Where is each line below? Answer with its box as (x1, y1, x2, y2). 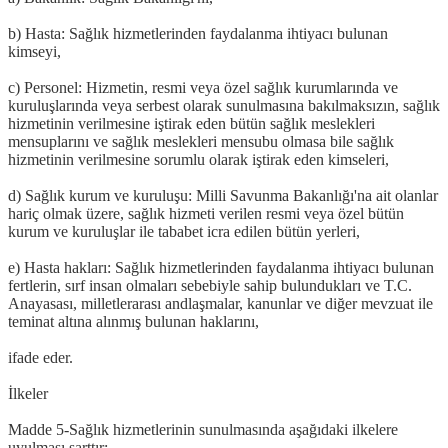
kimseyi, (8, 42, 61, 60)
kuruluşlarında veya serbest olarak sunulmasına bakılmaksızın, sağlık (8, 96, 440, 114)
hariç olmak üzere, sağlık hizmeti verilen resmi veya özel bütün (8, 204, 404, 222)
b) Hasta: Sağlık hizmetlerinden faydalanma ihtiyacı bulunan (8, 24, 388, 42)
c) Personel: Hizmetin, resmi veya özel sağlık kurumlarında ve (8, 78, 398, 96)
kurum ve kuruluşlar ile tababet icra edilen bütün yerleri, (8, 222, 360, 240)
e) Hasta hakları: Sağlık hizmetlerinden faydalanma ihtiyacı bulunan (8, 258, 434, 276)
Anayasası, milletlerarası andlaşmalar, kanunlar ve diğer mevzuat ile (8, 294, 433, 312)
